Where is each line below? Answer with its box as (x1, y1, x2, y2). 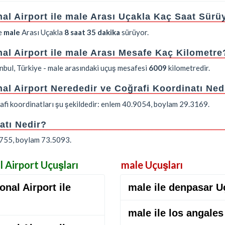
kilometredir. (167, 63, 210, 72)
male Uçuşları (121, 159, 183, 171)
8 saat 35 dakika (64, 27, 120, 37)
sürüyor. (120, 27, 149, 37)
